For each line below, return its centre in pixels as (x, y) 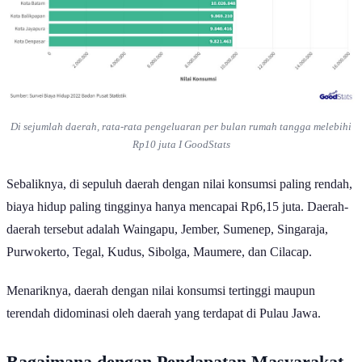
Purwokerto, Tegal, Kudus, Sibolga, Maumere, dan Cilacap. (159, 266)
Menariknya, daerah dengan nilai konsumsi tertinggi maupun (161, 305)
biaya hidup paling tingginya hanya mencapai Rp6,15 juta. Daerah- (177, 221)
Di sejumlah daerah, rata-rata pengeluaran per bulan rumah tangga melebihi (181, 141)
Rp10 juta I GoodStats (181, 159)
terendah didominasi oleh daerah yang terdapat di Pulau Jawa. (164, 327)
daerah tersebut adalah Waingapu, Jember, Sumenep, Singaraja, (167, 243)
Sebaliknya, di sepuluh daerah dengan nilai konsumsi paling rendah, (179, 198)
